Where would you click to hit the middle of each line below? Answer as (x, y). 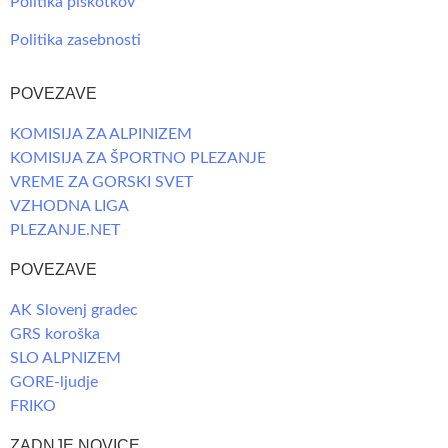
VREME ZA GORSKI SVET (101, 182)
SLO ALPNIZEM (65, 358)
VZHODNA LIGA (69, 206)
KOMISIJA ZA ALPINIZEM (101, 134)
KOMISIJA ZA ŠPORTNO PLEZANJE (138, 158)
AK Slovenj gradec (74, 310)
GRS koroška (55, 334)
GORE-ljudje (54, 382)
